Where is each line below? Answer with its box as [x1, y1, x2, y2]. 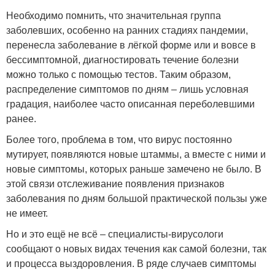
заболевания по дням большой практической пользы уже [6, 193, 267, 204]
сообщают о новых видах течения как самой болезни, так [6, 244, 266, 255]
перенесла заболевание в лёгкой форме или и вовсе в [6, 40, 256, 51]
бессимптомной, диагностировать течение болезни [6, 55, 239, 66]
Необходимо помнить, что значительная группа [6, 10, 221, 21]
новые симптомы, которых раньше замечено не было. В [6, 164, 261, 175]
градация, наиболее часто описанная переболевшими [6, 99, 255, 110]
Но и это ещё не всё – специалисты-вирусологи [6, 229, 223, 240]
